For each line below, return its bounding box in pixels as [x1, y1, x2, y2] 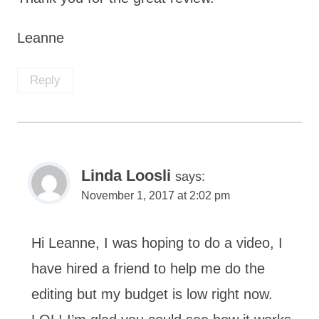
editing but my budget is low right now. [31, 286, 273, 302]
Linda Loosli [81, 166, 171, 184]
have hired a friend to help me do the [31, 260, 265, 276]
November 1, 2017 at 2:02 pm [81, 189, 230, 202]
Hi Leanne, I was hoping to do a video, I [31, 234, 283, 251]
